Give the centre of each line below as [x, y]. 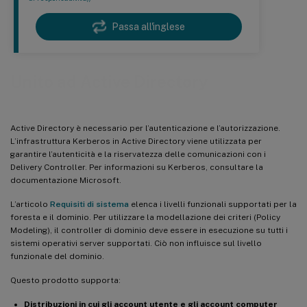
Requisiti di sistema [89, 204]
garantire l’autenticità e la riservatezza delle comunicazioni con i [138, 154]
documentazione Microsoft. [66, 180]
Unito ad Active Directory [109, 82]
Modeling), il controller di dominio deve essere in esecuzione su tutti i [149, 230]
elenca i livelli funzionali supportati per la [213, 204]
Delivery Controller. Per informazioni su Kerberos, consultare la [137, 167]
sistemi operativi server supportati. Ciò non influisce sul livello [136, 243]
